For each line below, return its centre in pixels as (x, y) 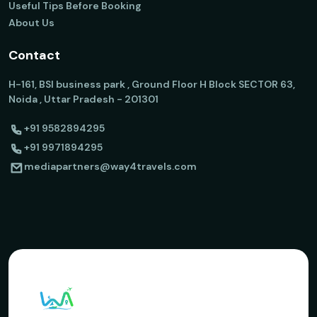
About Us (31, 23)
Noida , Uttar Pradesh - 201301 (83, 99)
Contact (34, 55)
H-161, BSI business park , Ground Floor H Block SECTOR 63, (152, 84)
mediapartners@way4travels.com (110, 166)
